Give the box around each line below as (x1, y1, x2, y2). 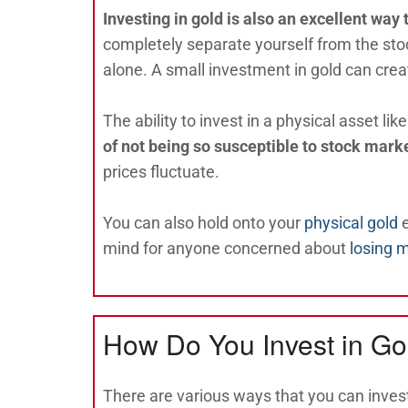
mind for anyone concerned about (103, 238, 350, 258)
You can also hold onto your (103, 212, 304, 232)
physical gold (304, 212, 398, 232)
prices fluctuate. (103, 161, 219, 181)
